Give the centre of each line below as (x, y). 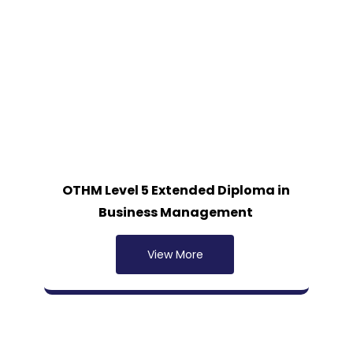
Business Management (176, 212)
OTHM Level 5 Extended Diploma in (176, 190)
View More (175, 255)
